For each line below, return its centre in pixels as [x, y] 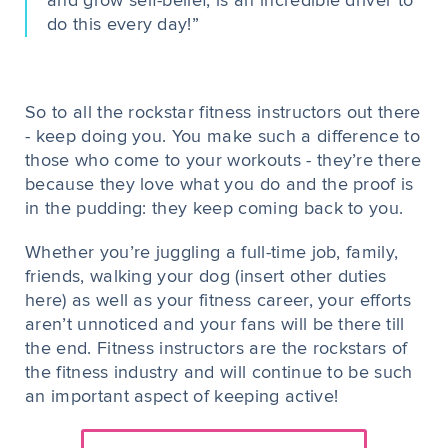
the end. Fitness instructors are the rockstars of [216, 349]
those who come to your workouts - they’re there [223, 161]
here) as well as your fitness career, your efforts [218, 301]
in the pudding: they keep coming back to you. [214, 209]
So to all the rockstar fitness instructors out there [223, 113]
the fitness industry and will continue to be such [219, 373]
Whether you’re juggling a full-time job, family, [212, 253]
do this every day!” [123, 25]
